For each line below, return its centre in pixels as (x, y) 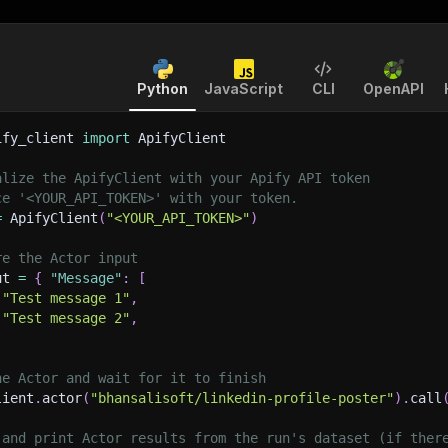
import (106, 138)
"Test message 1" (66, 298)
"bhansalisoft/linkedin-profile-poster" (242, 398)
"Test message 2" (66, 318)
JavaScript (243, 88)
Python (162, 88)
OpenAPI (393, 88)
